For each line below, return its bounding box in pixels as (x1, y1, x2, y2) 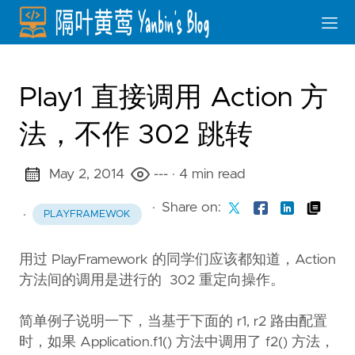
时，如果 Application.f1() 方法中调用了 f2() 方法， (19, 335, 334, 350)
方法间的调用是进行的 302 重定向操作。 (19, 273, 284, 288)
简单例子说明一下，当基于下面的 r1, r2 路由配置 (19, 315, 327, 330)
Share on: (161, 200, 221, 215)
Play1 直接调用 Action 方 (19, 84, 328, 112)
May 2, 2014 (48, 167, 124, 181)
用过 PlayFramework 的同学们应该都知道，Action (19, 253, 336, 268)
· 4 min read (171, 167, 246, 181)
